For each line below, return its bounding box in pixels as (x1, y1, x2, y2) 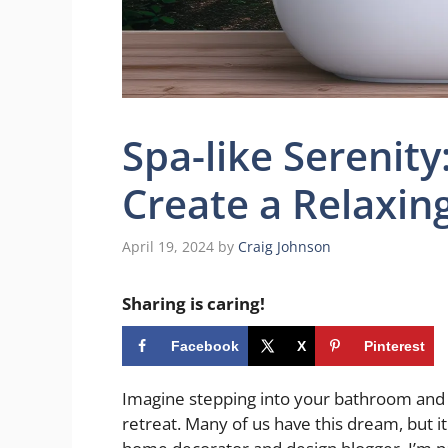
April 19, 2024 (122, 236, 214, 256)
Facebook (171, 337, 239, 354)
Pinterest (364, 337, 425, 354)
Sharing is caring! (122, 291, 265, 315)
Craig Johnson (238, 236, 331, 256)
